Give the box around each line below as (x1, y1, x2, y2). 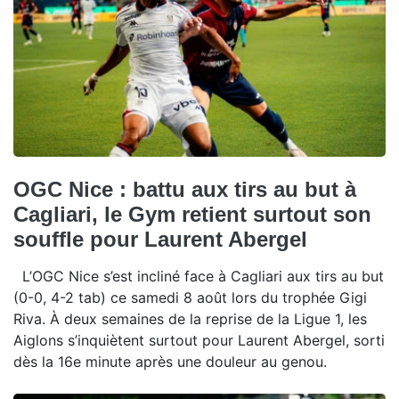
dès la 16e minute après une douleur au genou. (13, 352, 327, 370)
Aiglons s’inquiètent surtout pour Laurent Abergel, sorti (13, 330, 385, 349)
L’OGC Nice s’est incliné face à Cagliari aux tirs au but (13, 266, 384, 285)
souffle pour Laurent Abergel (13, 226, 307, 251)
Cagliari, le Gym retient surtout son (13, 201, 371, 226)
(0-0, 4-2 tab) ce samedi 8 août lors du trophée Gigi (13, 288, 367, 306)
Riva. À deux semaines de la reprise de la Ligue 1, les (13, 309, 367, 328)
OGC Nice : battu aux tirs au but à (13, 176, 356, 201)
